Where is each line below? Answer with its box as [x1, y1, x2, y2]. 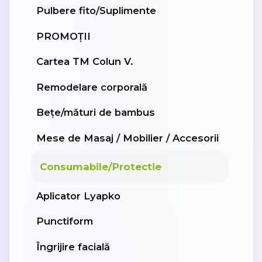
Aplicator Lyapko [36, 189, 120, 202]
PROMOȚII [36, 30, 91, 42]
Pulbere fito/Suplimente [36, 5, 156, 17]
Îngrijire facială [36, 240, 110, 253]
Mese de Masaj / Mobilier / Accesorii [36, 132, 219, 144]
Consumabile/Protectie [40, 161, 161, 173]
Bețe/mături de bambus [36, 106, 155, 119]
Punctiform [36, 215, 93, 227]
